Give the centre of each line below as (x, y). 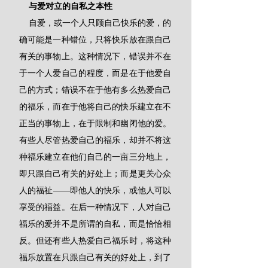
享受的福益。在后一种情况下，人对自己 (95, 207)
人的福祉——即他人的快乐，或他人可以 (95, 190)
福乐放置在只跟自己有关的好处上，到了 (95, 257)
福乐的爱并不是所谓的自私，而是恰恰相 (95, 224)
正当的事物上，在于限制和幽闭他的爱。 (95, 123)
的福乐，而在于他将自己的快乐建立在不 (95, 106)
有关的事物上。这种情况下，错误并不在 (95, 56)
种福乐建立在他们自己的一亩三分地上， (95, 157)
